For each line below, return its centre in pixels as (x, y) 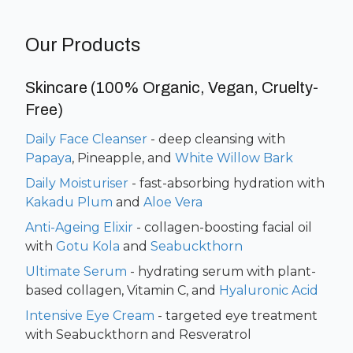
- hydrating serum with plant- (223, 271)
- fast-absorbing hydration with (228, 183)
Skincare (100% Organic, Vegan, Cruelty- (172, 87)
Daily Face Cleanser (86, 139)
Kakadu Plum (69, 202)
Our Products (83, 45)
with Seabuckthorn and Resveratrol (138, 334)
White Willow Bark (234, 158)
